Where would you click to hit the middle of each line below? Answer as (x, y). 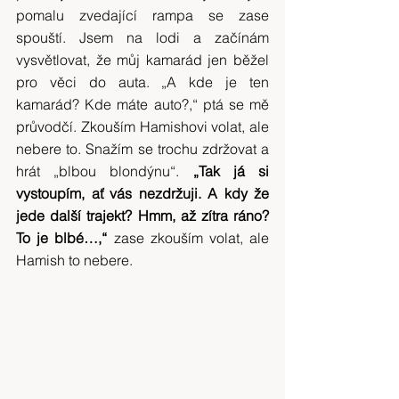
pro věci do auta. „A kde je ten (142, 82)
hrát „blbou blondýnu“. (105, 171)
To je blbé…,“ (62, 238)
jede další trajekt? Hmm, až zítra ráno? (142, 216)
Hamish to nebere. (74, 260)
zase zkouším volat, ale (188, 238)
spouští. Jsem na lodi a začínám (142, 37)
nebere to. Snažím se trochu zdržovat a (142, 149)
